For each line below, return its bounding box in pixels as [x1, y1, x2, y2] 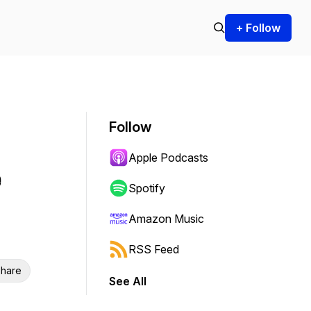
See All [109, 274, 146, 288]
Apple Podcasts [128, 151, 208, 165]
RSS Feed [128, 242, 179, 256]
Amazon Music [128, 212, 204, 226]
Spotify [128, 181, 165, 195]
